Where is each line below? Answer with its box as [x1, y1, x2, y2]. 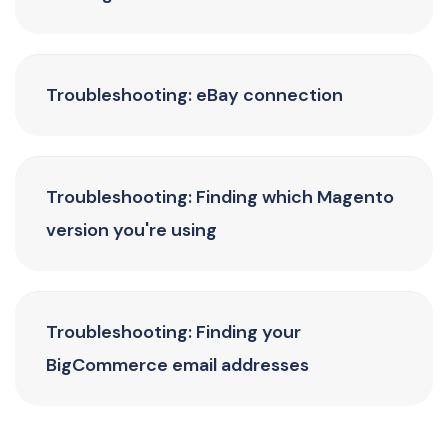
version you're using [46, 218, 217, 242]
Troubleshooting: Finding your [46, 320, 301, 344]
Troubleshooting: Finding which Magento [46, 185, 394, 209]
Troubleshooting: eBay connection [46, 83, 343, 107]
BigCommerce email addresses [46, 353, 309, 377]
